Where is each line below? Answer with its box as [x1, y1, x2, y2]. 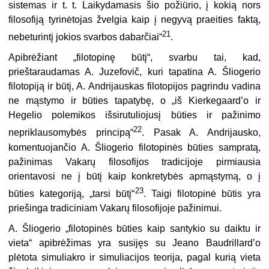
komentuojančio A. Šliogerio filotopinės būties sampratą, [8, 142, 261, 153]
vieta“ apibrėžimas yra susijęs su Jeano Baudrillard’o [8, 238, 261, 249]
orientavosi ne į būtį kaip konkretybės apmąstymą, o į [8, 171, 261, 181]
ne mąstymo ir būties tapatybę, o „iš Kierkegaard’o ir [8, 95, 261, 106]
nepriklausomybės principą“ [8, 127, 133, 138]
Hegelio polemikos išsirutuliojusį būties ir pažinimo [8, 110, 261, 121]
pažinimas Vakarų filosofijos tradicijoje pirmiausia [8, 156, 261, 167]
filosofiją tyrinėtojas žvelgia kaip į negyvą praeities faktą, [8, 14, 261, 25]
